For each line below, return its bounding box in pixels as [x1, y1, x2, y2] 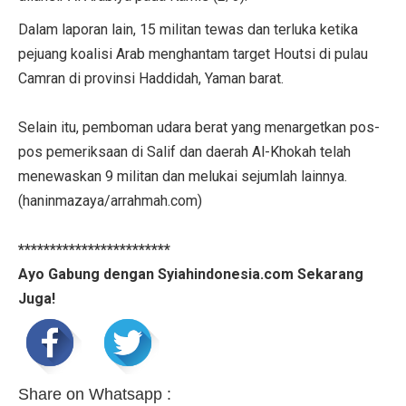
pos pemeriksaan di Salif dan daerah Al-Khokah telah [18, 142, 351, 160]
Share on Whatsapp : [18, 384, 171, 403]
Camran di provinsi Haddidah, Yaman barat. [18, 69, 284, 87]
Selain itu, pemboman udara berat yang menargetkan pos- [18, 118, 380, 136]
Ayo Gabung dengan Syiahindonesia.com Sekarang [18, 265, 363, 283]
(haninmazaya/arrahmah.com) [18, 191, 202, 209]
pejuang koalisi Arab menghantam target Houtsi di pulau [18, 44, 368, 63]
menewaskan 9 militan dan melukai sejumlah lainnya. [18, 167, 347, 185]
